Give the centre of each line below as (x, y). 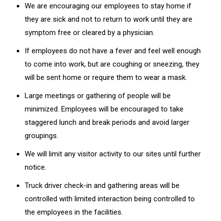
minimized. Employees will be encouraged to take (104, 109)
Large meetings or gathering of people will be (98, 95)
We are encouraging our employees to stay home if (108, 6)
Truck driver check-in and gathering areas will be (102, 185)
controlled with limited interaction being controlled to (110, 199)
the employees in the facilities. (74, 212)
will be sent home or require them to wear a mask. (106, 77)
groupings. (41, 135)
